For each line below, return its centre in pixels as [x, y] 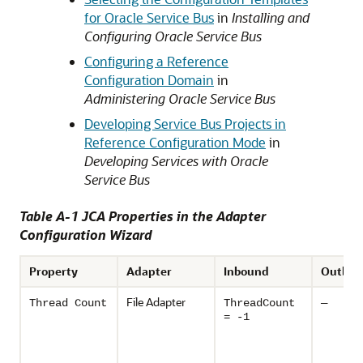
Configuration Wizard [85, 235]
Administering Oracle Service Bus [180, 98]
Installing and [271, 17]
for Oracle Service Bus [149, 17]
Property [53, 271]
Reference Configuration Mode [175, 142]
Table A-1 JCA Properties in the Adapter [143, 216]
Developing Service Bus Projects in [185, 124]
